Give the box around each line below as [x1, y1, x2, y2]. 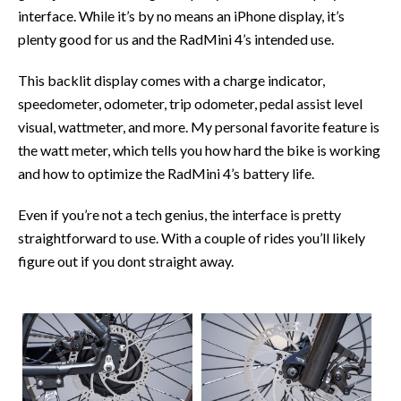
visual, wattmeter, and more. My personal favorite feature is [18, 117, 380, 135]
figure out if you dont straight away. [18, 252, 234, 269]
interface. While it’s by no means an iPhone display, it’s [18, 6, 345, 24]
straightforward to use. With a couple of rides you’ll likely [18, 228, 365, 246]
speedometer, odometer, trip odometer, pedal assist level [18, 94, 363, 112]
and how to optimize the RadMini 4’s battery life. [18, 164, 314, 182]
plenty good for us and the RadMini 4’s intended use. [18, 30, 334, 47]
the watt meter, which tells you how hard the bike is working [18, 141, 380, 158]
